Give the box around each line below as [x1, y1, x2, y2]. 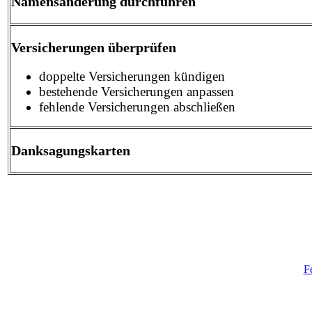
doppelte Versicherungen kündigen [39, 68, 225, 84]
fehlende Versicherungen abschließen [39, 99, 235, 114]
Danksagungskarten [11, 142, 130, 158]
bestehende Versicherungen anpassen [39, 84, 234, 99]
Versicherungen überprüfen [11, 39, 176, 55]
